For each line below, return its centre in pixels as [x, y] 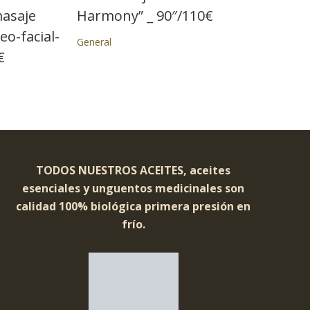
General [94, 42]
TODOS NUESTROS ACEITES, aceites [134, 170]
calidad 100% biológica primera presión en [134, 206]
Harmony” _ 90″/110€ [145, 16]
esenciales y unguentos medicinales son [134, 188]
